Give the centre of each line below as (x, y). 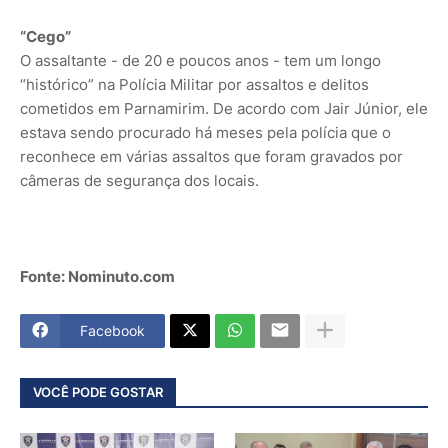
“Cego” (45, 36)
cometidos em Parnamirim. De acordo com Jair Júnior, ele (224, 108)
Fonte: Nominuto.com (97, 276)
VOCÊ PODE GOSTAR (98, 392)
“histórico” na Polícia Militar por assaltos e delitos (194, 84)
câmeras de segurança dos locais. (139, 180)
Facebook (112, 331)
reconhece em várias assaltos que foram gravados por (211, 156)
